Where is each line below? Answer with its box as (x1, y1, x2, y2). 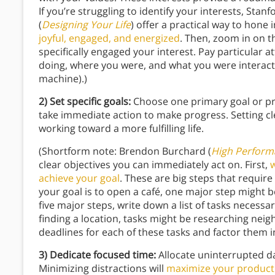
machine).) (39, 72, 87, 86)
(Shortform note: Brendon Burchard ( (39, 144, 211, 158)
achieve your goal (39, 171, 120, 185)
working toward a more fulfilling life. (39, 122, 206, 136)
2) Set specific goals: (39, 95, 131, 109)
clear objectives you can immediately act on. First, (39, 158, 270, 172)
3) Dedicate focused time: (39, 248, 156, 262)
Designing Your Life (42, 18, 131, 32)
